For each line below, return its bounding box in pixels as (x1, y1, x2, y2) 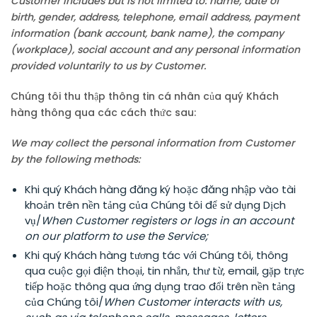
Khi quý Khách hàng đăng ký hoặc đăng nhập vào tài (25, 182, 296, 197)
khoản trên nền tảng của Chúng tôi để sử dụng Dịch (25, 197, 286, 212)
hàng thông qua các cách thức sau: (11, 105, 199, 120)
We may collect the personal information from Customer (11, 136, 294, 150)
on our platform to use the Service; (25, 229, 208, 243)
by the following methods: (11, 152, 140, 166)
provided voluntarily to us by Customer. (11, 59, 206, 73)
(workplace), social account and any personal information (11, 42, 300, 57)
